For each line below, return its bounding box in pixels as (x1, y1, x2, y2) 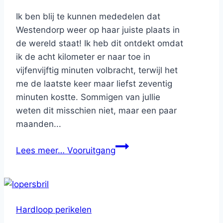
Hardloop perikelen (16, 205, 92, 215)
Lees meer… (16, 145, 65, 156)
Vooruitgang (65, 145, 115, 156)
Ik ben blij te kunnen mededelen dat (16, 11, 160, 22)
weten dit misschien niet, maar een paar (16, 106, 177, 116)
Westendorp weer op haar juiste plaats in (16, 25, 180, 35)
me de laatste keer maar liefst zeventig (16, 79, 172, 89)
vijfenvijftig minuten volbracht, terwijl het (16, 65, 178, 76)
